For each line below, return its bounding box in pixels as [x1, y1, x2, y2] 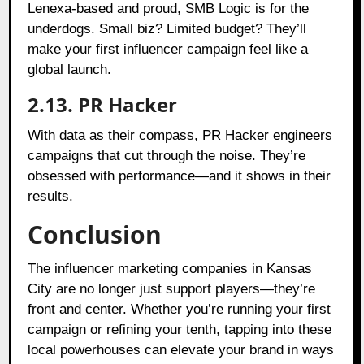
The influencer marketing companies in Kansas [28, 260, 313, 276]
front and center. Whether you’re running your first [28, 301, 331, 317]
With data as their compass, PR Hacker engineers [28, 127, 333, 143]
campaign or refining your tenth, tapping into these [28, 321, 332, 337]
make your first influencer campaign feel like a [28, 41, 309, 57]
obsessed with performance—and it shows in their [28, 167, 331, 184]
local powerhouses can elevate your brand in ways [28, 341, 335, 357]
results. [28, 188, 74, 204]
